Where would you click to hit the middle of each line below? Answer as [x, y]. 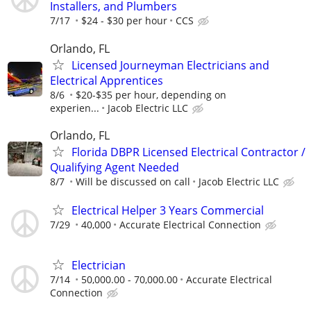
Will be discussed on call [133, 181]
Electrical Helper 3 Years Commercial [168, 210]
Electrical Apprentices [107, 80]
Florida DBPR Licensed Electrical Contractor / [188, 152]
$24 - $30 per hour [124, 21]
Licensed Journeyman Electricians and [170, 65]
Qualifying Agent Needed [115, 167]
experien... [75, 108]
